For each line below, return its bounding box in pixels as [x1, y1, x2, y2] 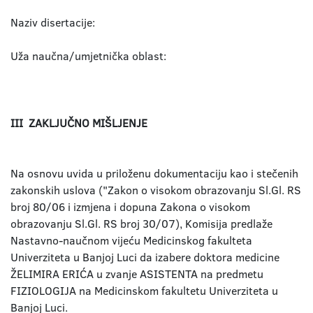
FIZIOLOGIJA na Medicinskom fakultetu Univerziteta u [10, 283, 278, 298]
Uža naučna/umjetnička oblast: [10, 48, 166, 64]
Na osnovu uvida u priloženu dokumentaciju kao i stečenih [10, 166, 298, 181]
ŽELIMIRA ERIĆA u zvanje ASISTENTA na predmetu [10, 266, 263, 282]
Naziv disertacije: [10, 15, 95, 30]
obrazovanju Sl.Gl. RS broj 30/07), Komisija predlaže [10, 216, 272, 231]
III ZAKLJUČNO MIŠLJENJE [10, 115, 147, 131]
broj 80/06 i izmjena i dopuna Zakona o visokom [10, 199, 250, 214]
